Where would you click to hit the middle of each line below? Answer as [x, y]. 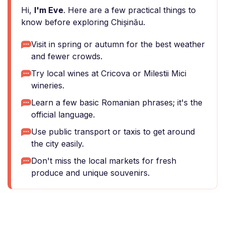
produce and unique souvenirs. [90, 173]
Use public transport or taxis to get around [113, 132]
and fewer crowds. [67, 56]
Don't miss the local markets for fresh [104, 161]
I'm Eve [49, 10]
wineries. [48, 85]
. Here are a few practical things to [130, 10]
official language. [63, 115]
